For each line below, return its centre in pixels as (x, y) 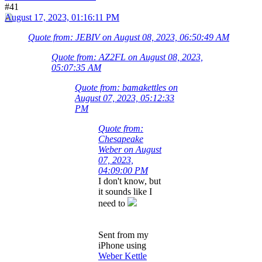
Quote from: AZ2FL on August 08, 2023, (127, 57)
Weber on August (130, 149)
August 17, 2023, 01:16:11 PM (62, 17)
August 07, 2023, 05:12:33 (125, 98)
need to (113, 203)
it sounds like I (125, 191)
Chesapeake (121, 139)
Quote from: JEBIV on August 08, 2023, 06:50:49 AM (129, 37)
